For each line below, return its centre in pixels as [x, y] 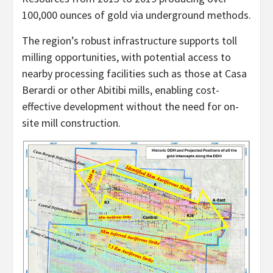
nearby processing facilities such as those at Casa [134, 73]
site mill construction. [71, 122]
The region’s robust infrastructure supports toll [129, 40]
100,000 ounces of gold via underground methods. [136, 15]
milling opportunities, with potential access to [126, 57]
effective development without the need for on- [130, 106]
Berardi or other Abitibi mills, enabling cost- [121, 90]
